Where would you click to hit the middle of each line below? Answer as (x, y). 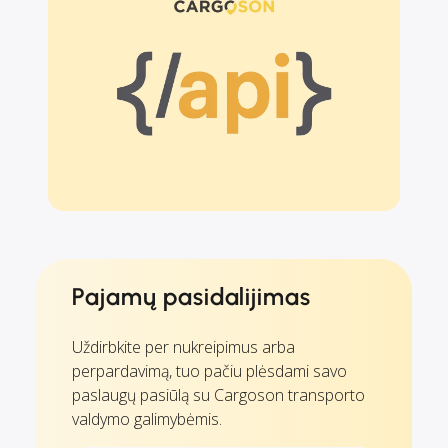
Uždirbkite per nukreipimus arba (183, 346)
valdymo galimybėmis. (147, 418)
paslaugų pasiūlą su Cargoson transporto (218, 394)
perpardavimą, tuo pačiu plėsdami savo (209, 370)
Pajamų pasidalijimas (192, 296)
